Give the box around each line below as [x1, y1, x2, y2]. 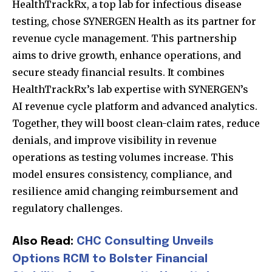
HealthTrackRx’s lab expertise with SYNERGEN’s [12, 83, 248, 96]
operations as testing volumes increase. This [12, 151, 234, 164]
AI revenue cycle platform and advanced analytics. [12, 100, 257, 113]
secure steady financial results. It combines [12, 66, 225, 79]
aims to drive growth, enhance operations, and [12, 49, 241, 62]
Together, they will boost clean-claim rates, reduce [12, 117, 260, 130]
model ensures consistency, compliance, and [12, 168, 232, 181]
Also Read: [12, 236, 76, 248]
